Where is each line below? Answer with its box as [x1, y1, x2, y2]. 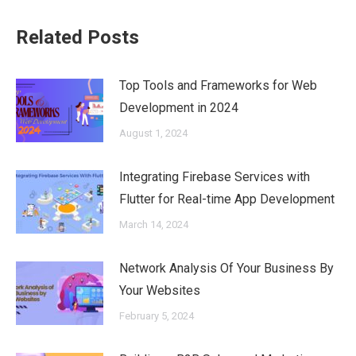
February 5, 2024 [119, 309, 194, 322]
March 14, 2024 [119, 218, 188, 230]
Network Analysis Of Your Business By [119, 260, 334, 276]
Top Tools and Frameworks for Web [119, 77, 317, 93]
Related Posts [16, 25, 139, 48]
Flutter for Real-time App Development [119, 191, 335, 207]
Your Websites [119, 282, 200, 298]
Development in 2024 [119, 99, 238, 115]
